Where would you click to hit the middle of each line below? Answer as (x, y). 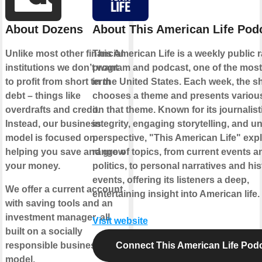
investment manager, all (57, 218)
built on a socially (44, 232)
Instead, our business (53, 124)
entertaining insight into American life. (176, 194)
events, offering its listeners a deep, (170, 180)
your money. (32, 166)
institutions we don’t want (61, 68)
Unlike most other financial (64, 54)
